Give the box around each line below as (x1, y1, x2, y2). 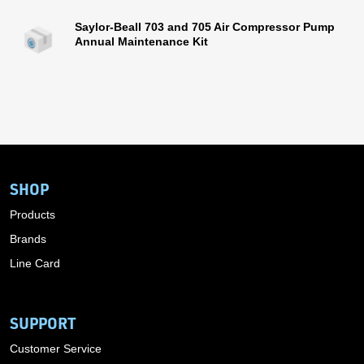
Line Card (10, 257, 60, 270)
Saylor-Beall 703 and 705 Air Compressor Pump (75, 20, 335, 33)
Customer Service (10, 342, 102, 355)
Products (10, 208, 55, 221)
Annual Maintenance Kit (75, 35, 208, 48)
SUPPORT (10, 313, 76, 333)
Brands (10, 232, 46, 245)
